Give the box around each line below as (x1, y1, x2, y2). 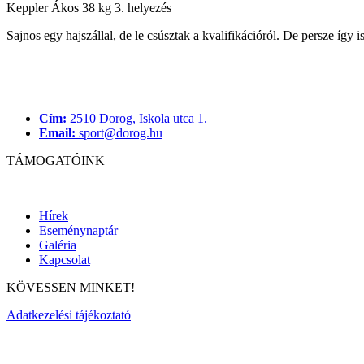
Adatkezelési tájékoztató (6, 307, 131, 322)
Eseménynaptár (39, 223, 118, 237)
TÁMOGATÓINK (6, 153, 105, 167)
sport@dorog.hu (76, 125, 162, 140)
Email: (39, 125, 76, 140)
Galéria (39, 237, 76, 252)
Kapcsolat (39, 252, 90, 266)
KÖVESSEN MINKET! (6, 279, 135, 294)
